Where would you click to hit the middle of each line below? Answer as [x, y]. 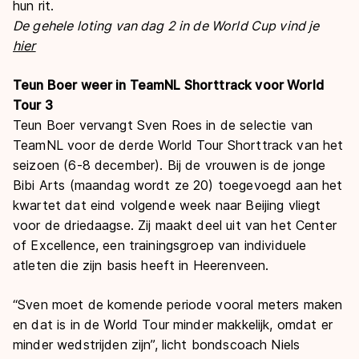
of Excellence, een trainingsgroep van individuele [160, 245]
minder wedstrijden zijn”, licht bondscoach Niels [157, 344]
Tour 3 [33, 105]
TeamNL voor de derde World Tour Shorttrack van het [178, 145]
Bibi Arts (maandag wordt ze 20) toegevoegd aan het [178, 185]
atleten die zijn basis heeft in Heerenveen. [141, 265]
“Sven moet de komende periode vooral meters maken [178, 304]
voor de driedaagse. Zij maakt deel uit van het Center [175, 225]
